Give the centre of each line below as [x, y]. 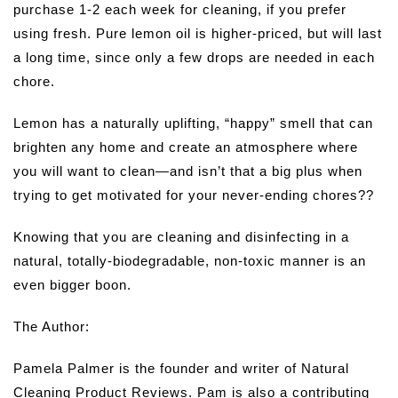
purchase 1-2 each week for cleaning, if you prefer [180, 10]
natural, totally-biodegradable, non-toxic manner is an [190, 261]
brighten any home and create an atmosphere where [186, 147]
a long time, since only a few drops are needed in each [194, 58]
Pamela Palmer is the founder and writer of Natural [181, 369]
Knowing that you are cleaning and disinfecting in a [181, 237]
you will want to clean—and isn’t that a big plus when [188, 171]
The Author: [52, 327]
